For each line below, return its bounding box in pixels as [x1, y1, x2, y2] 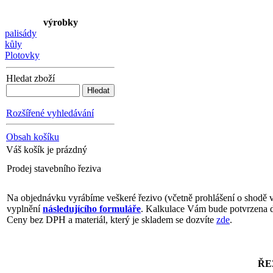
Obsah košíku [6, 132, 59, 142]
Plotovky [5, 50, 40, 60]
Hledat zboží [6, 73, 55, 83]
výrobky [43, 17, 78, 27]
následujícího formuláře [43, 204, 141, 214]
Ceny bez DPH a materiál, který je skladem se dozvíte [7, 214, 216, 225]
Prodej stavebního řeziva [7, 163, 101, 174]
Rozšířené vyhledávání [6, 108, 94, 118]
